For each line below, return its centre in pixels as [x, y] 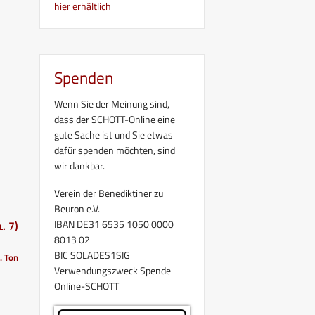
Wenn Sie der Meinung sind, [112, 103]
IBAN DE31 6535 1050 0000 [114, 224]
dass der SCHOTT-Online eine [115, 119]
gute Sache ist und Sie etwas [114, 134]
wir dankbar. [79, 165]
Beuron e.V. [77, 208]
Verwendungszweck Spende [112, 270]
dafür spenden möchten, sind [115, 150]
